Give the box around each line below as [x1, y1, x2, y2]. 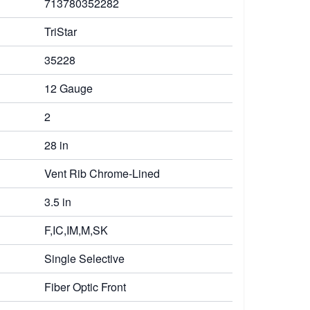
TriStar [44, 24, 77, 39]
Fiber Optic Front [44, 279, 126, 295]
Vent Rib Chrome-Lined [44, 165, 160, 181]
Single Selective [44, 250, 125, 266]
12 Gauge [44, 80, 93, 96]
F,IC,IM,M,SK [44, 222, 108, 238]
